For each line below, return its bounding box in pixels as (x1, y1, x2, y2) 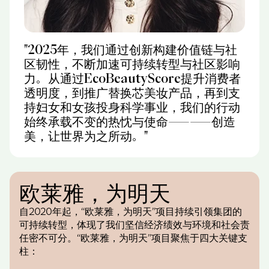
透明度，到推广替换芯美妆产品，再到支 (24, 86, 240, 98)
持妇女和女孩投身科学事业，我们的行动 (24, 101, 240, 113)
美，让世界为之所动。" (24, 130, 148, 142)
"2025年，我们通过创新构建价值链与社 (24, 43, 237, 55)
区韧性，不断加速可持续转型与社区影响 (24, 58, 240, 70)
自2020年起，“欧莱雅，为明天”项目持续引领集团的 (19, 205, 242, 217)
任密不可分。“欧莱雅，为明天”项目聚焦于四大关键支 (19, 232, 247, 243)
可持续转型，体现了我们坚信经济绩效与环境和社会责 (19, 219, 250, 230)
